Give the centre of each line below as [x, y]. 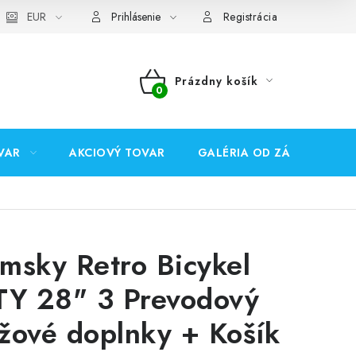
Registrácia [250, 17]
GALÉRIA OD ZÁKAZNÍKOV [274, 153]
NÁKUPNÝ [180, 99]
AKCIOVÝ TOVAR [117, 153]
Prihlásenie [136, 17]
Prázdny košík [216, 81]
